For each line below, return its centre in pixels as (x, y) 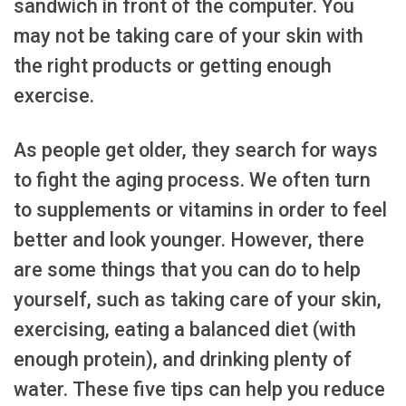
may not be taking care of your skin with (188, 36)
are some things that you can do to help (187, 270)
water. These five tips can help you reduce (199, 390)
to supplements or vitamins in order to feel (200, 210)
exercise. (54, 96)
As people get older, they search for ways (196, 150)
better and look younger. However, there (189, 240)
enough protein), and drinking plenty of (183, 360)
